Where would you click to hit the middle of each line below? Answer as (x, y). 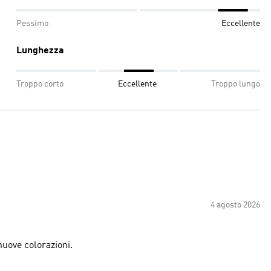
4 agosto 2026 (235, 205)
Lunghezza (40, 51)
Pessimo (32, 24)
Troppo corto (40, 84)
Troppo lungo (236, 84)
